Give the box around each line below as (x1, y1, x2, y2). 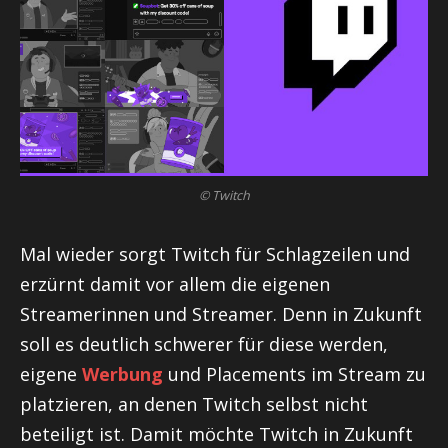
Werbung (82, 361, 163, 386)
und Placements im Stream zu (163, 361, 426, 386)
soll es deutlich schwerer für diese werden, (20, 331, 388, 356)
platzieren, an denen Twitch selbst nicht (20, 391, 368, 416)
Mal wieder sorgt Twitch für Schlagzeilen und (20, 241, 410, 266)
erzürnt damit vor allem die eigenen (20, 271, 330, 296)
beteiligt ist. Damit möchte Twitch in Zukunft (20, 421, 413, 446)
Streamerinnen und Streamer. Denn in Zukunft (20, 301, 422, 326)
